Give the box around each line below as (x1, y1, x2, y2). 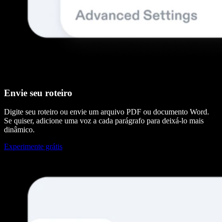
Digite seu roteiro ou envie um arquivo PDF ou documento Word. (4, 108, 209, 116)
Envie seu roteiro (4, 87, 72, 98)
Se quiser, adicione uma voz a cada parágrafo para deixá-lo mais (4, 116, 204, 125)
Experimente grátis (4, 142, 62, 151)
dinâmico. (4, 125, 35, 134)
